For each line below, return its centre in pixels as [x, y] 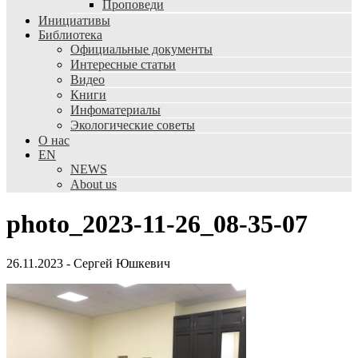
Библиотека [70, 35]
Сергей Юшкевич [122, 263]
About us [93, 184]
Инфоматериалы [115, 110]
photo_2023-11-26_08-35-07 [157, 224]
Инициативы [74, 20]
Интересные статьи [123, 64]
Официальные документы [141, 49]
